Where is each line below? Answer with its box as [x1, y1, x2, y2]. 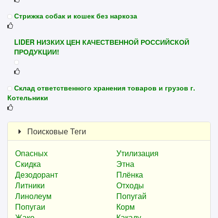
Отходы [116, 179, 144, 191]
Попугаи [15, 200, 45, 212]
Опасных [15, 147, 48, 159]
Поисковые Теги [25, 125, 86, 137]
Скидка [15, 158, 41, 169]
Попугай [116, 190, 146, 201]
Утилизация [116, 147, 159, 159]
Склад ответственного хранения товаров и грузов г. [14, 82, 195, 92]
